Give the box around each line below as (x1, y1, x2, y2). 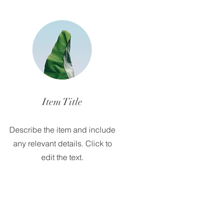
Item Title (42, 96, 82, 108)
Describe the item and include (9, 125, 115, 135)
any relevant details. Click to (13, 138, 112, 148)
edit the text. (41, 152, 83, 162)
